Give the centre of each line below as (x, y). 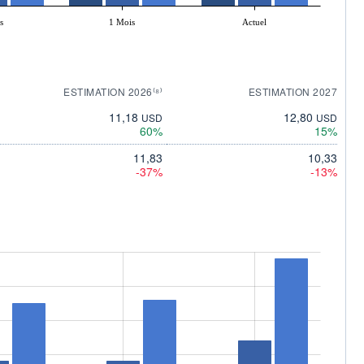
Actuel (254, 22)
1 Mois (122, 22)
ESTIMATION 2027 (292, 91)
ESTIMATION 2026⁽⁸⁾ (113, 91)
